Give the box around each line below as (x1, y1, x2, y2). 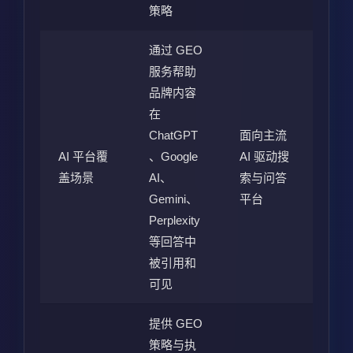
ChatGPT (148, 128, 198, 142)
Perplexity (148, 213, 200, 227)
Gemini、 (148, 191, 198, 206)
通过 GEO (148, 43, 203, 57)
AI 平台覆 (58, 149, 108, 163)
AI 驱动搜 (239, 149, 289, 163)
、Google (148, 149, 198, 163)
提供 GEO (148, 316, 203, 330)
